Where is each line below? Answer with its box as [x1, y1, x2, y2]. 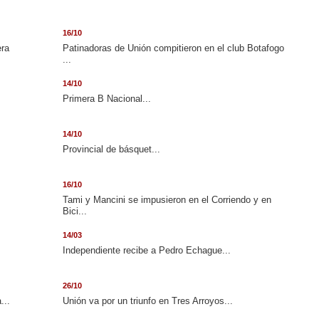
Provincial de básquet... [62, 144, 160, 155]
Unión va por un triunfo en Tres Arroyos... [62, 296, 233, 306]
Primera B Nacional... [62, 93, 151, 104]
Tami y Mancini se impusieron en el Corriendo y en [62, 194, 271, 205]
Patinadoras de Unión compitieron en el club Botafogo [62, 43, 284, 53]
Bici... [62, 206, 87, 216]
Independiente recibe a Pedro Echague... [62, 245, 231, 256]
